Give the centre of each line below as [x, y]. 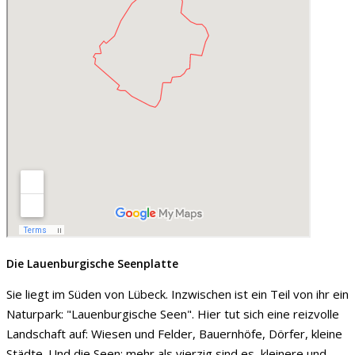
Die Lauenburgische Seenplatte [92, 263]
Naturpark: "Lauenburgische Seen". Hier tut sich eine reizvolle [173, 314]
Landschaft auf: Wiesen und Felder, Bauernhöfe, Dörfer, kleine [174, 334]
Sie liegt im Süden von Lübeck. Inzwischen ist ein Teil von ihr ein [177, 294]
